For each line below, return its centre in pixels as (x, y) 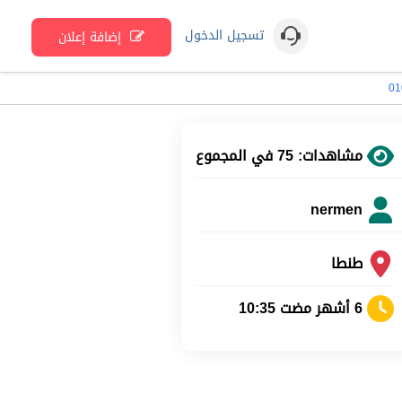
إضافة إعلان (92, 37)
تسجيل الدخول (224, 35)
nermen (337, 209)
